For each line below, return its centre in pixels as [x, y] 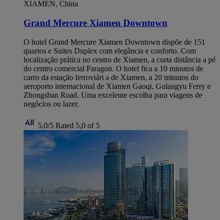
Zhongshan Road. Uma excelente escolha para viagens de [113, 95]
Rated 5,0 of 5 [78, 125]
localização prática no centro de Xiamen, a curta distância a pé [120, 59]
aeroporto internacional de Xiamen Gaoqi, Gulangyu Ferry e [117, 86]
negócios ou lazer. [51, 104]
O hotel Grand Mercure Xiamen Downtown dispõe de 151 [114, 42]
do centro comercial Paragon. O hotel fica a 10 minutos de [113, 68]
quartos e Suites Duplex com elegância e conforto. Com [110, 51]
